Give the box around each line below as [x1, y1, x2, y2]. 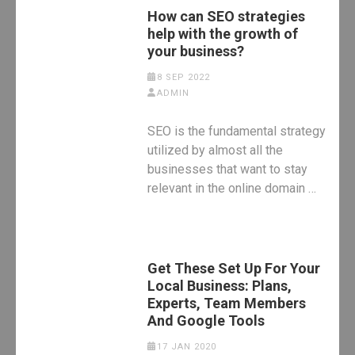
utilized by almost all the [147, 142, 284, 158]
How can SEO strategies [147, 7, 306, 25]
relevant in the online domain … [147, 180, 317, 196]
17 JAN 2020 [156, 341, 216, 352]
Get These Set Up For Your [147, 259, 321, 277]
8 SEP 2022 [156, 71, 210, 82]
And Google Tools [147, 311, 265, 329]
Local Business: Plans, [147, 277, 292, 294]
